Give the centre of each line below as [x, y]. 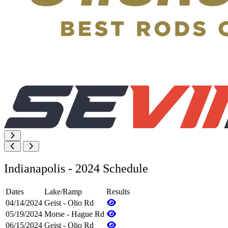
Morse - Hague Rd [74, 214]
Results [118, 191]
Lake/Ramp [63, 191]
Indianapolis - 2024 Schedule [76, 168]
